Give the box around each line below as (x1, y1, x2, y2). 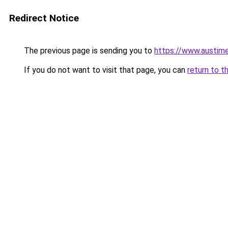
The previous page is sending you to (22, 46, 154, 55)
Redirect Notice (9, 12, 79, 24)
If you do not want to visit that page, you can (22, 65, 187, 75)
